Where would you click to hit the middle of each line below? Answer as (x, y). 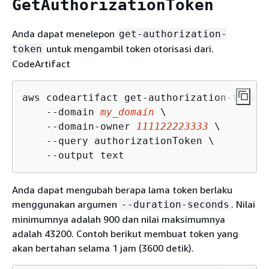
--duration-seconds (175, 204)
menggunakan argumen (66, 204)
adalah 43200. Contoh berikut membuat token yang (125, 233)
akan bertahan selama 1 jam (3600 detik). (103, 248)
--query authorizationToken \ (118, 141)
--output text (73, 155)
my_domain (127, 112)
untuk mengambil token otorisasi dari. (129, 48)
